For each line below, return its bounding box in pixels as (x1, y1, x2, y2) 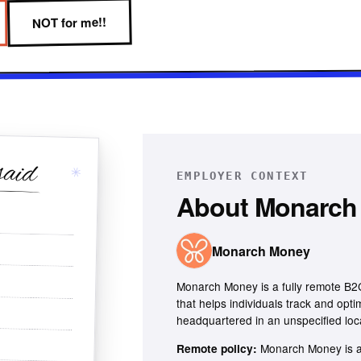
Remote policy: (176, 340, 258, 356)
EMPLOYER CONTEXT (176, 169, 309, 183)
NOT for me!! (32, 13, 107, 32)
